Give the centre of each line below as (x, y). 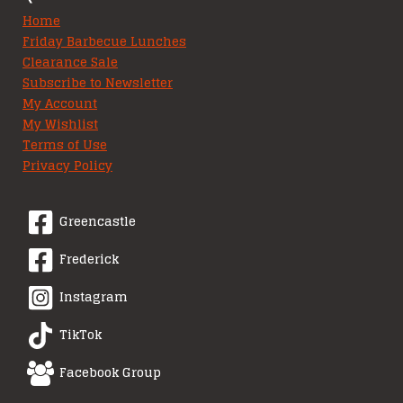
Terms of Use (65, 144)
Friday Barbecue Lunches (104, 41)
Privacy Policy (67, 165)
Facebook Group (111, 373)
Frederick (90, 260)
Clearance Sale (70, 62)
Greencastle (98, 222)
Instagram (94, 297)
